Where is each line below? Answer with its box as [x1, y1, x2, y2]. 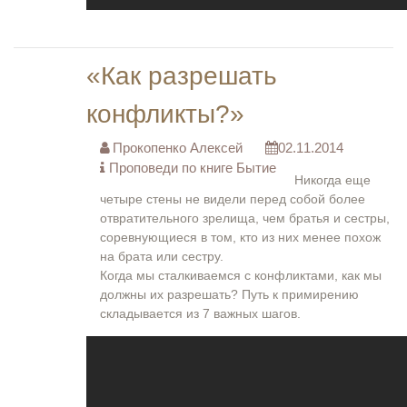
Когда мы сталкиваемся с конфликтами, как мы [100, 268, 382, 283]
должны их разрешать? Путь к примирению [100, 287, 359, 302]
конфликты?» [86, 100, 244, 128]
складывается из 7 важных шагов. [100, 306, 301, 321]
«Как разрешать [86, 62, 277, 90]
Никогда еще [294, 173, 371, 187]
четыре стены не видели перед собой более [100, 192, 365, 206]
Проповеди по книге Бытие [109, 160, 276, 175]
